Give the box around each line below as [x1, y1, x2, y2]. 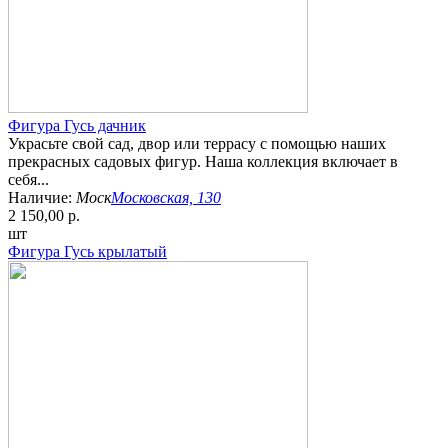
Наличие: [8, 189, 76, 207]
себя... [8, 171, 49, 189]
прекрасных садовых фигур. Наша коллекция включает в [8, 153, 398, 171]
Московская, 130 [111, 189, 221, 207]
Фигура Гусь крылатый [8, 243, 167, 261]
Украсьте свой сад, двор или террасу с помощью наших [8, 135, 386, 153]
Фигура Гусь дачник [8, 117, 146, 135]
